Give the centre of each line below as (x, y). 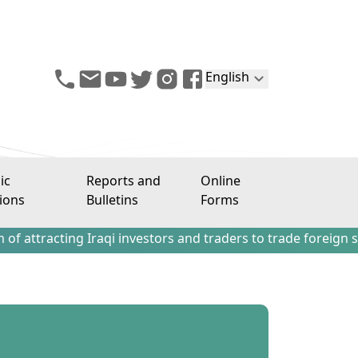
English (227, 78)
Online (221, 183)
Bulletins (112, 202)
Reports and (123, 183)
